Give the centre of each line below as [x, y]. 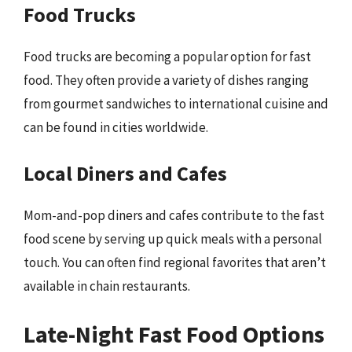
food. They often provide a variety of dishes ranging [166, 80]
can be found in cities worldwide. [116, 127]
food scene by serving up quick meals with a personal [173, 238]
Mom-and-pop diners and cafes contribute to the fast [174, 215]
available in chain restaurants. [107, 286]
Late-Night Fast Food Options [174, 334]
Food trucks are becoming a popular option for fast [167, 57]
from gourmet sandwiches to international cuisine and [176, 104]
